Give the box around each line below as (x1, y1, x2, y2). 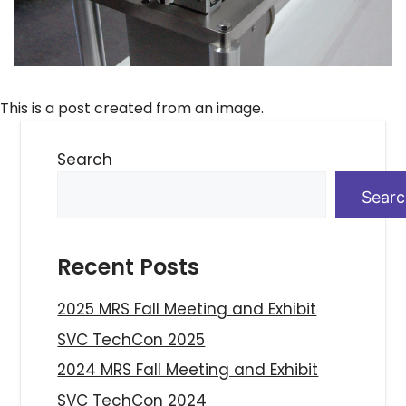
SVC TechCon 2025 (57, 328, 206, 351)
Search (57, 149, 113, 171)
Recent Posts (57, 252, 200, 283)
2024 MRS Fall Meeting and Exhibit (57, 359, 319, 382)
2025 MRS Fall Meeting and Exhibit (57, 298, 317, 321)
